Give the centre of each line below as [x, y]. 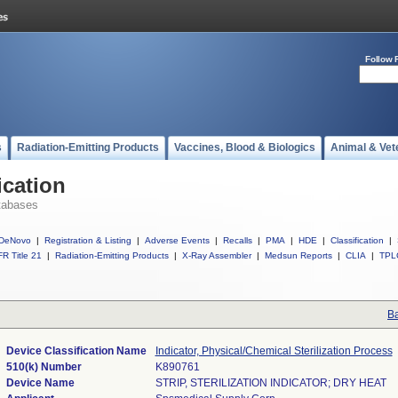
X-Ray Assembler [217, 255]
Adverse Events [177, 240]
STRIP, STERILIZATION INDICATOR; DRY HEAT [271, 383]
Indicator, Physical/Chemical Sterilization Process [274, 351]
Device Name [40, 383]
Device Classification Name [76, 351]
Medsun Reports [298, 255]
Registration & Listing [88, 240]
